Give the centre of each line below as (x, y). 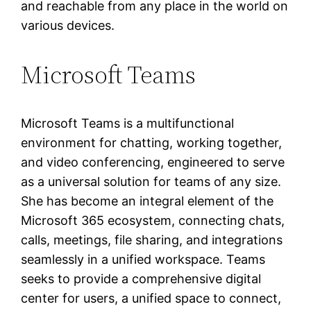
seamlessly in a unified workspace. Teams (143, 260)
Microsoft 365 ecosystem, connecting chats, (153, 221)
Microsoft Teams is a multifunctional (128, 124)
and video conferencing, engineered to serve (153, 162)
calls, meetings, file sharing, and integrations (152, 240)
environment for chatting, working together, (152, 143)
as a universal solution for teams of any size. (151, 182)
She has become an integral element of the (148, 201)
